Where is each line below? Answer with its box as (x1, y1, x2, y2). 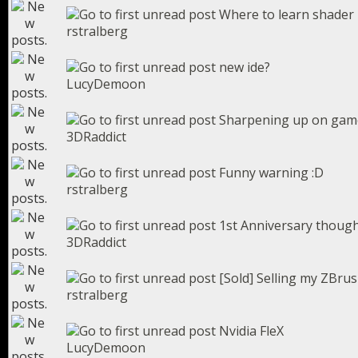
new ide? (219, 58, 270, 76)
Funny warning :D (219, 164, 324, 181)
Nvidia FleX (219, 322, 284, 340)
